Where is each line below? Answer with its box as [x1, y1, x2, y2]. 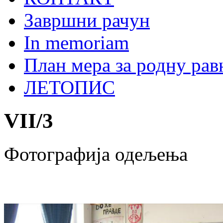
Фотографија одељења [4, 143, 188, 165]
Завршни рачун [24, 9, 150, 31]
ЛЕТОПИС [24, 77, 115, 98]
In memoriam [24, 32, 129, 53]
